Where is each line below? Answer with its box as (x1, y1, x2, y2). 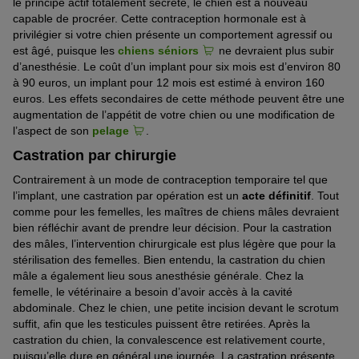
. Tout (311, 189, 339, 203)
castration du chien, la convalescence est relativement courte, (13, 333, 325, 347)
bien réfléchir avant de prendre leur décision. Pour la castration (13, 221, 332, 235)
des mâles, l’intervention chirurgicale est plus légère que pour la (13, 237, 336, 251)
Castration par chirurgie (13, 147, 176, 164)
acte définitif (242, 189, 311, 203)
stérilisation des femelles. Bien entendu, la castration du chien (13, 253, 325, 267)
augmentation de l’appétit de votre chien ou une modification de (13, 108, 335, 122)
